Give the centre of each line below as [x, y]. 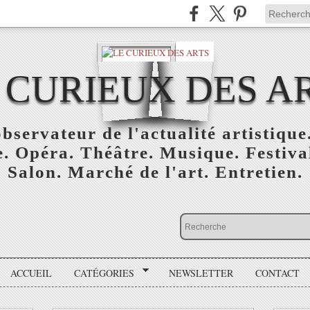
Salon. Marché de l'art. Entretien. [155, 172]
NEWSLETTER [201, 273]
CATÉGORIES [104, 273]
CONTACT [277, 273]
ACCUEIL [31, 273]
